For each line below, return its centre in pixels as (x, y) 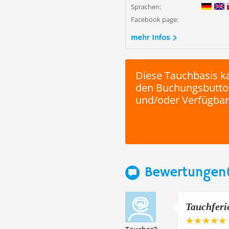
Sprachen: (146, 6)
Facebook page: (155, 19)
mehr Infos (151, 38)
